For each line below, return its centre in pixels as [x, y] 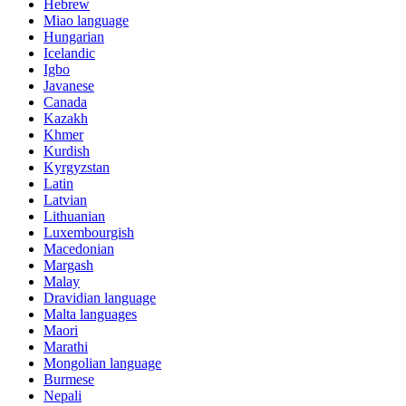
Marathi [66, 346]
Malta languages [90, 314]
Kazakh [66, 118]
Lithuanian [74, 216]
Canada [65, 101]
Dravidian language [100, 297]
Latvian [65, 199]
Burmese [69, 379]
